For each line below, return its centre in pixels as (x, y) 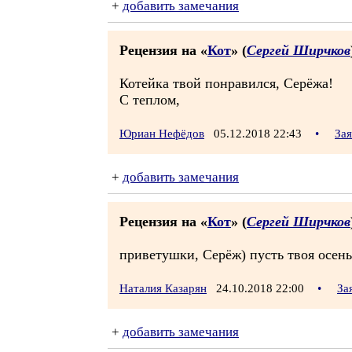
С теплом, (150, 100)
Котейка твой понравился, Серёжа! (226, 83)
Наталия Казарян (163, 288)
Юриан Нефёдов (162, 134)
